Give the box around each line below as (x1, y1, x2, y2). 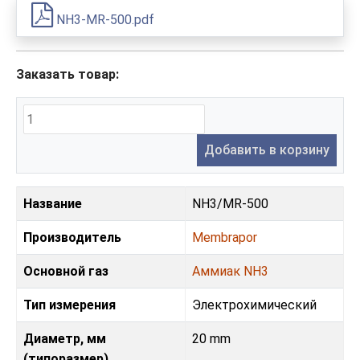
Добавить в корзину (204, 141, 329, 157)
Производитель (23, 229, 121, 245)
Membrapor (192, 229, 257, 245)
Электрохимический (192, 297, 317, 313)
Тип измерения (23, 297, 116, 313)
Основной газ (23, 263, 108, 279)
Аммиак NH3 (192, 263, 268, 279)
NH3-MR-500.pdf (53, 11, 154, 27)
